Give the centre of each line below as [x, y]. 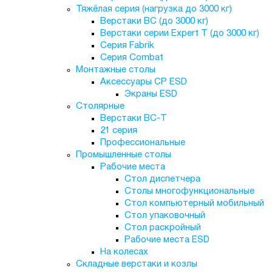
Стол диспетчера [162, 179]
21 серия [118, 131]
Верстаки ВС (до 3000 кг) [154, 21]
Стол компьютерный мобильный [194, 203]
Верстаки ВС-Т [133, 118]
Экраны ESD [151, 94]
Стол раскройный [162, 228]
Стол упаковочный [165, 216]
